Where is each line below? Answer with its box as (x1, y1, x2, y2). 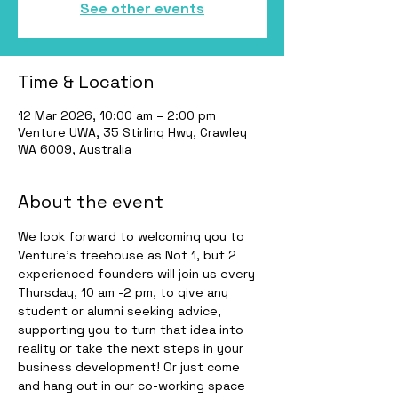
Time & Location (18, 70, 155, 93)
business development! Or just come (18, 359, 243, 375)
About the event (18, 190, 163, 213)
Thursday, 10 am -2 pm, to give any (18, 284, 232, 300)
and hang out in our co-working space (18, 378, 249, 394)
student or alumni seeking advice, (18, 303, 225, 319)
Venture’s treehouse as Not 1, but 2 (18, 247, 240, 263)
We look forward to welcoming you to (18, 228, 248, 244)
